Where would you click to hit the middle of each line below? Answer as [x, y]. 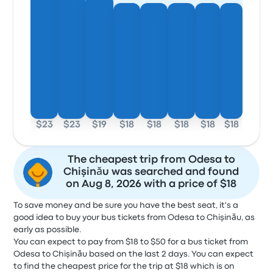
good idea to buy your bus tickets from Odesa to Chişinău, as [134, 218]
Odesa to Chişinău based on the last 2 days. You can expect [134, 254]
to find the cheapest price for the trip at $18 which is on [124, 266]
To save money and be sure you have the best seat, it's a [126, 205]
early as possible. [48, 230]
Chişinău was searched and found [151, 172]
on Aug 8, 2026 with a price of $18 [151, 184]
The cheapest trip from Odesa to [151, 160]
